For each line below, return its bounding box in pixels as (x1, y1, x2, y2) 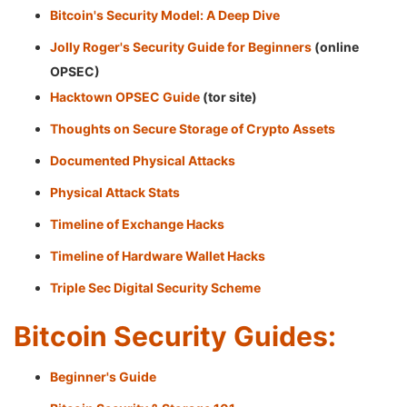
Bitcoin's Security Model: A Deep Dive (50, 7, 280, 23)
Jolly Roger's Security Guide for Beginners (50, 39, 312, 55)
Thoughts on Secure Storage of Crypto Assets (50, 121, 335, 136)
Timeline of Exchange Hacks (50, 216, 224, 232)
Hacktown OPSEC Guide (50, 89, 200, 104)
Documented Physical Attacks (50, 153, 235, 168)
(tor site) (200, 89, 257, 104)
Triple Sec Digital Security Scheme (50, 280, 261, 295)
